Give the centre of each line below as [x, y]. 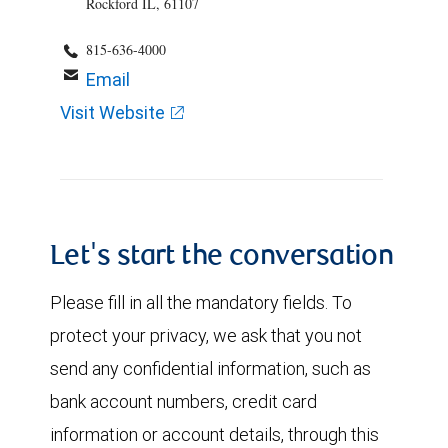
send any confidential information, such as [210, 368]
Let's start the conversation [222, 258]
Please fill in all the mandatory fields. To [201, 302]
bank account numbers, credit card [183, 401]
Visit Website [112, 112]
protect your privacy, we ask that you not [206, 335]
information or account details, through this [214, 434]
